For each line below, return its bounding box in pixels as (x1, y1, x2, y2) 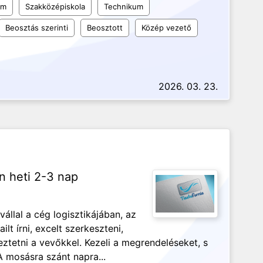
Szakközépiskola (25, 2, 85, 11)
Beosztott (87, 23, 123, 32)
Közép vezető (141, 23, 191, 32)
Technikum (104, 2, 143, 11)
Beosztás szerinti (5, 23, 68, 32)
